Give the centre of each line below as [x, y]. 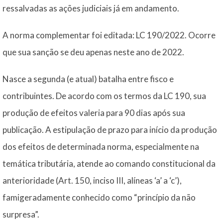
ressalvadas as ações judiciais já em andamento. [91, 8]
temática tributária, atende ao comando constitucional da [109, 164]
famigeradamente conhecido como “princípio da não [99, 197]
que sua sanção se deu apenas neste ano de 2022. [93, 52]
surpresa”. [21, 214]
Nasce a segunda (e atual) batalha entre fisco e [88, 79]
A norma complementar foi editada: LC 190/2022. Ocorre [109, 35]
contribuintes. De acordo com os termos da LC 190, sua [104, 96]
